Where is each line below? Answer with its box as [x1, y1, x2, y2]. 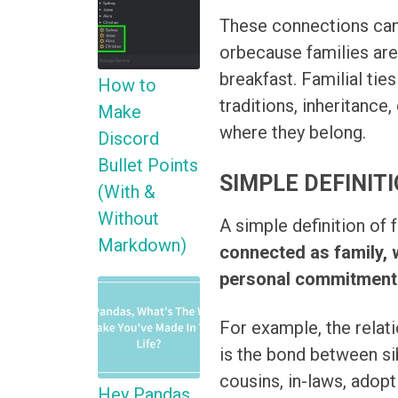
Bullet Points [98, 155, 198, 177]
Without [98, 208, 159, 230]
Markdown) [98, 235, 187, 257]
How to [98, 75, 156, 97]
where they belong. [219, 122, 367, 144]
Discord [98, 128, 159, 150]
